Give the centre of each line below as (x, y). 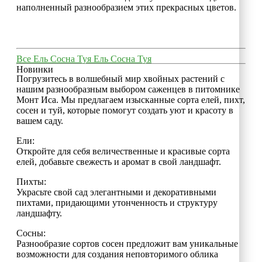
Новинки (35, 69)
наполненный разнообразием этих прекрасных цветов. (126, 7)
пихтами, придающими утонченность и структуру (117, 202)
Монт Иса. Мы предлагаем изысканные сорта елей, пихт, (131, 99)
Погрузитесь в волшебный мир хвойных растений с (120, 78)
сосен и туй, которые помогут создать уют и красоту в (125, 110)
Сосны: (31, 233)
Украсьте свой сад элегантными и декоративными (116, 192)
